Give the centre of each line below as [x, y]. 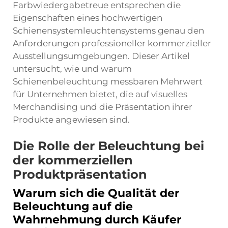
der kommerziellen [73, 160]
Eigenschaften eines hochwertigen [88, 18]
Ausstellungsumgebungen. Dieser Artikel [101, 56]
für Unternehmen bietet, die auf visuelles [100, 94]
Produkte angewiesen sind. [71, 120]
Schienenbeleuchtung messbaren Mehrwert [108, 81]
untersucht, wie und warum [72, 69]
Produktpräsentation [80, 174]
